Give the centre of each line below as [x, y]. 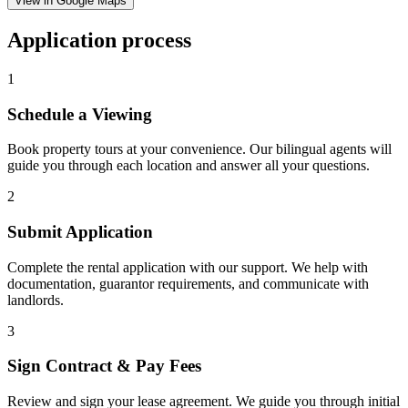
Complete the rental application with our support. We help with [188, 267]
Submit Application [80, 232]
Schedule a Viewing [80, 114]
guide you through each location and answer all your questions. [189, 166]
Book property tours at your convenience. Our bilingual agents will [199, 149]
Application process [99, 40]
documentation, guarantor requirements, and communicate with [188, 283]
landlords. [36, 300]
